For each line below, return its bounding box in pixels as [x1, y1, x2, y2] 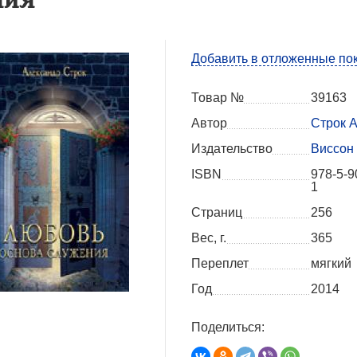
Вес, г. [191, 231, 226, 245]
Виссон [311, 142, 354, 156]
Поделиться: [191, 320, 265, 335]
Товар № [191, 91, 244, 105]
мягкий [311, 257, 351, 271]
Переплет [191, 257, 249, 271]
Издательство [191, 142, 273, 156]
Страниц [191, 206, 242, 220]
